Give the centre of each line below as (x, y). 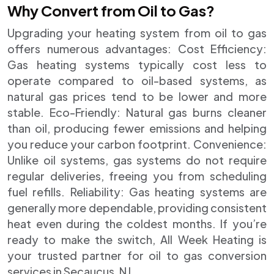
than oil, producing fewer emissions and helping (137, 128)
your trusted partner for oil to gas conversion (137, 255)
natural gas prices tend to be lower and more (137, 96)
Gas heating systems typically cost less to (137, 65)
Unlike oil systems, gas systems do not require (137, 160)
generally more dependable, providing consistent (137, 208)
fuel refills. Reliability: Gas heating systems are (137, 192)
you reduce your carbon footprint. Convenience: (137, 144)
